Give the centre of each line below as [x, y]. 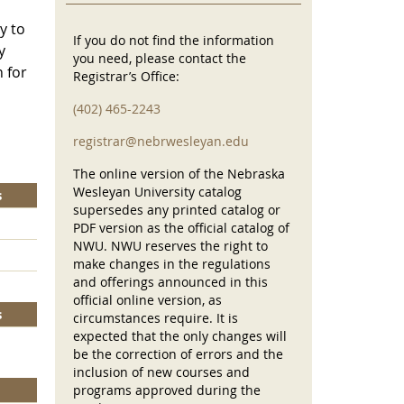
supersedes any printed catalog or [177, 210]
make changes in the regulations [172, 264]
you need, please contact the [160, 59]
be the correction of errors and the [178, 354]
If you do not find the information [174, 41]
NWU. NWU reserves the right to [170, 246]
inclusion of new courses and [161, 372]
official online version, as [147, 300]
